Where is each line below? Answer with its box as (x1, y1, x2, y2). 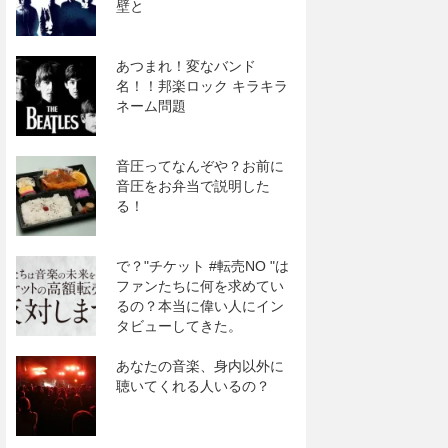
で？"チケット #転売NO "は (116, 258, 289, 274)
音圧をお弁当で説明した (116, 178, 270, 194)
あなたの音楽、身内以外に (116, 358, 284, 374)
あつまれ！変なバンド (116, 58, 256, 74)
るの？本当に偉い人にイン (116, 298, 284, 314)
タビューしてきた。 (116, 318, 242, 334)
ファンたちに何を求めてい (116, 278, 284, 294)
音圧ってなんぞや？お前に (116, 158, 284, 174)
